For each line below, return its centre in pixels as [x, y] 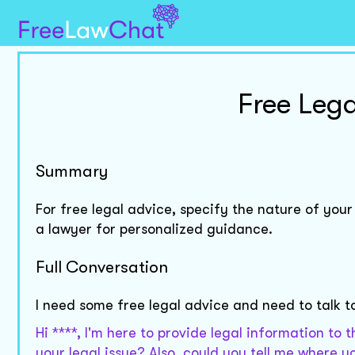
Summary [72, 172]
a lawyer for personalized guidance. [154, 229]
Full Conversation [102, 267]
